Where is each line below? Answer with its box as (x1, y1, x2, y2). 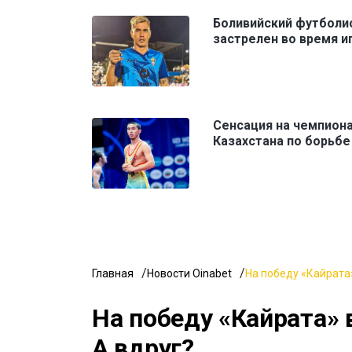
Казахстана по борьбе (213, 133, 350, 148)
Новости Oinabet (147, 266, 232, 280)
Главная (92, 266, 134, 280)
